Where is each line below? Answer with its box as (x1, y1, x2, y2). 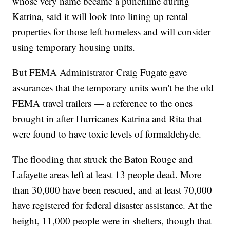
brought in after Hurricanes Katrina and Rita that (12, 112, 202, 125)
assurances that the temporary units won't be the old (12, 81, 214, 94)
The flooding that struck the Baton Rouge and (12, 152, 194, 166)
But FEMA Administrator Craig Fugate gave (12, 66, 187, 79)
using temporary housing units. (12, 41, 136, 54)
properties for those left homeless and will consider (12, 25, 211, 39)
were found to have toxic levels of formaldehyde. (12, 127, 202, 141)
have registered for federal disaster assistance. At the (12, 199, 213, 212)
